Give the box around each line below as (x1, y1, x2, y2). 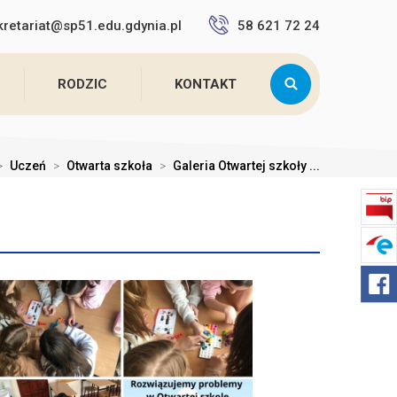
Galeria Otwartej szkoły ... (173, 159, 320, 173)
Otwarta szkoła (66, 159, 152, 173)
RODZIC (58, 76, 107, 92)
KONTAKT (175, 76, 237, 92)
